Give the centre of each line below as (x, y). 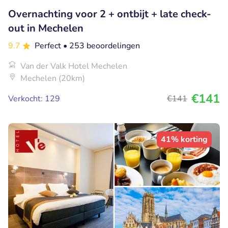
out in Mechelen (46, 28)
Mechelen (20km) (53, 78)
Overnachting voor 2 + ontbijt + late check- (110, 14)
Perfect (49, 46)
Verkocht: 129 (34, 98)
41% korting (184, 139)
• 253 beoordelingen (102, 46)
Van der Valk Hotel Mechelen (74, 66)
